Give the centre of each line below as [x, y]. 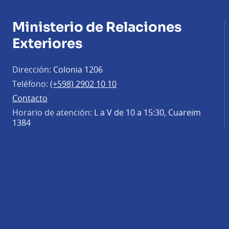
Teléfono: [30, 84]
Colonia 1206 [77, 69]
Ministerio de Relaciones [97, 27]
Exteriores [47, 43]
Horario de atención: [52, 112]
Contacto [30, 98]
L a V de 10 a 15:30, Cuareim [146, 112]
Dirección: [32, 69]
